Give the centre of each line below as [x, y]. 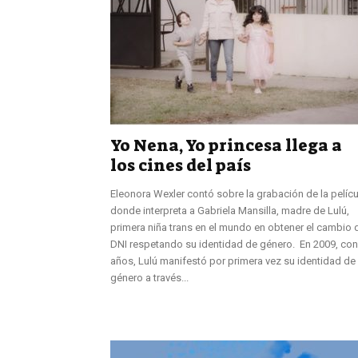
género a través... [149, 277]
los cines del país [181, 165]
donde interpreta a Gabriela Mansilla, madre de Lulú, [230, 210]
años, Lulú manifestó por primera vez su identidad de [233, 261]
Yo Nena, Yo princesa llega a [226, 145]
